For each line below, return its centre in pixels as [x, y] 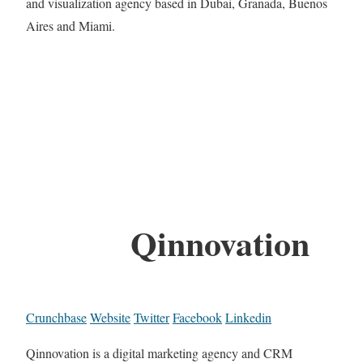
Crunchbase [56, 318]
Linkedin [248, 318]
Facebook [197, 318]
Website [110, 318]
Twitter [152, 318]
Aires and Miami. [70, 26]
